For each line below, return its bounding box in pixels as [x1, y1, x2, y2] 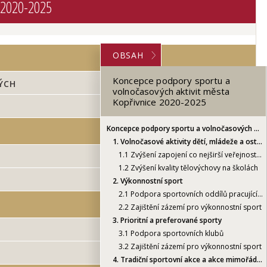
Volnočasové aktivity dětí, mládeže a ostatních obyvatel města [119, 136, 257, 147]
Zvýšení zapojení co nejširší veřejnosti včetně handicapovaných [129, 149, 256, 160]
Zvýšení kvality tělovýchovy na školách [129, 162, 258, 173]
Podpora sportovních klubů [129, 228, 223, 238]
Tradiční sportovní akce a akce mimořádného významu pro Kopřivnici [119, 254, 257, 265]
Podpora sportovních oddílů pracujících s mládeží [129, 188, 257, 199]
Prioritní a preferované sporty [119, 215, 222, 225]
